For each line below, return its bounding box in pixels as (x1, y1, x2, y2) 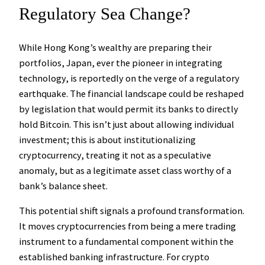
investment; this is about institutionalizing (19, 134, 196, 146)
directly (206, 103, 238, 115)
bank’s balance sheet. (19, 180, 108, 192)
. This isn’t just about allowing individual (69, 118, 234, 131)
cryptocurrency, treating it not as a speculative (19, 149, 211, 161)
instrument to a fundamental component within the (19, 235, 234, 248)
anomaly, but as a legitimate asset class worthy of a (19, 164, 231, 177)
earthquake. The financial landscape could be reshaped (19, 88, 244, 100)
